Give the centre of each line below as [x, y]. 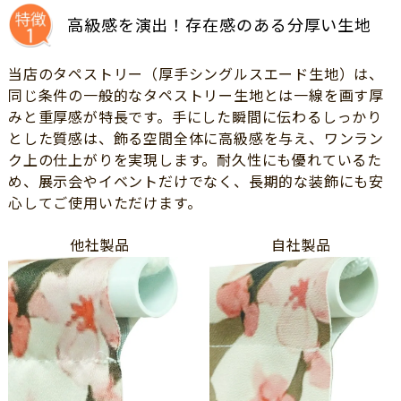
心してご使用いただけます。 [105, 204]
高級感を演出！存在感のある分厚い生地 [219, 26]
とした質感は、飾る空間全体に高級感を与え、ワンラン [196, 140]
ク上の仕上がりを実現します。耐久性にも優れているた [195, 161]
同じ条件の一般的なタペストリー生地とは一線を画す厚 [196, 97]
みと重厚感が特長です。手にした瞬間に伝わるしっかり [195, 118]
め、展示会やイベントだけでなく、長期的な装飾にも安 [196, 183]
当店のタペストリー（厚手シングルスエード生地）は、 [196, 75]
